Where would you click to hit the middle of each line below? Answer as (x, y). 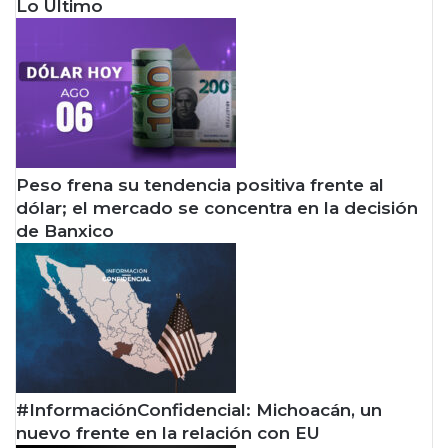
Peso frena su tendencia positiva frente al (200, 185)
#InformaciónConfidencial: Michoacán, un (199, 410)
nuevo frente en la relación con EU (168, 433)
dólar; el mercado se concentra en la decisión (217, 208)
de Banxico (65, 231)
